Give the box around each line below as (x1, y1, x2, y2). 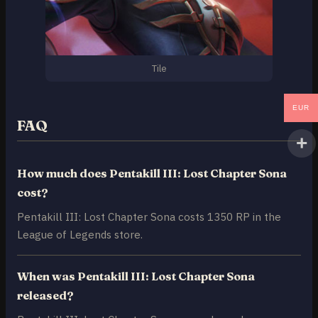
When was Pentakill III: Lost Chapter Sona (17, 269, 255, 284)
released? (17, 288, 74, 303)
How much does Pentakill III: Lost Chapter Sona (17, 166, 287, 181)
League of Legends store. (17, 227, 143, 242)
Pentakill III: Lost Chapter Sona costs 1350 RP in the (17, 209, 281, 224)
